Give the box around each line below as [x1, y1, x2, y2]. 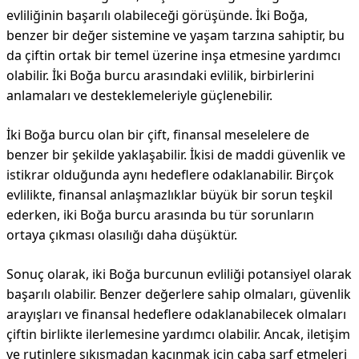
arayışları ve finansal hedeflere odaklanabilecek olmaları [6, 305, 346, 323]
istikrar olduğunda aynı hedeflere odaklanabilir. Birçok [6, 166, 334, 184]
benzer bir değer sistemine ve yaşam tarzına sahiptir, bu [6, 26, 345, 44]
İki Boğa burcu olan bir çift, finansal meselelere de [6, 126, 309, 143]
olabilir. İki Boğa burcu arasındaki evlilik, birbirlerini [6, 67, 314, 84]
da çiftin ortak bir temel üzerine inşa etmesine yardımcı [6, 46, 341, 64]
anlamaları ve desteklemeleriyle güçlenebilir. [6, 87, 272, 104]
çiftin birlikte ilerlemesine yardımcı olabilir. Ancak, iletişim [6, 325, 350, 343]
